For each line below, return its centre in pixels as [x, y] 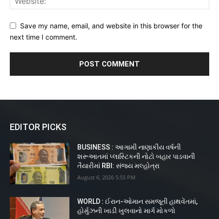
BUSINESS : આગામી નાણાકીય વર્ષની [129, 147]
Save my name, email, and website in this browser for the [111, 25]
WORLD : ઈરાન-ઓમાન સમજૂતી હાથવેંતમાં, [138, 202]
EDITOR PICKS [38, 127]
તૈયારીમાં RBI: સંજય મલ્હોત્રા [119, 165]
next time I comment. [44, 37]
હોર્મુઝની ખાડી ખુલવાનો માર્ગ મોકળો [127, 211]
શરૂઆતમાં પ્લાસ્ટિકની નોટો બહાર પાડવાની [136, 156]
